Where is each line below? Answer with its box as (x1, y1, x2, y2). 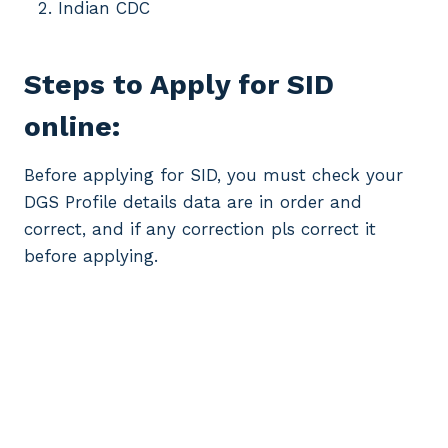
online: (24, 109, 120, 143)
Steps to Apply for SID (24, 67, 334, 101)
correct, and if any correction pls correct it (24, 218, 376, 239)
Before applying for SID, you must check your (24, 164, 403, 185)
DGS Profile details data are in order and (24, 191, 362, 212)
